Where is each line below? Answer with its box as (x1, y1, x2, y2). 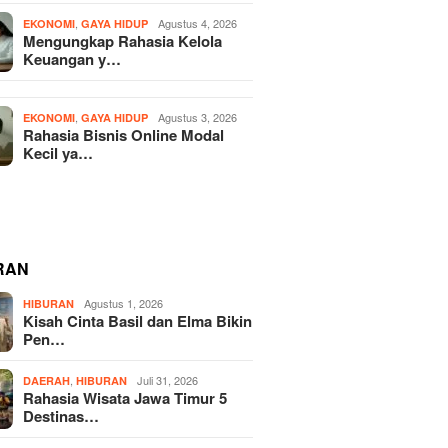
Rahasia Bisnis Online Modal (23, 123, 225, 146)
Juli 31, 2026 (137, 371, 199, 388)
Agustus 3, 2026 (158, 108, 238, 125)
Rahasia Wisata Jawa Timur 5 (23, 386, 228, 409)
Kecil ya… (23, 141, 94, 164)
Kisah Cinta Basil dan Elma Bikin (23, 309, 253, 332)
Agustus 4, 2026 (158, 14, 238, 31)
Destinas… (23, 404, 100, 427)
